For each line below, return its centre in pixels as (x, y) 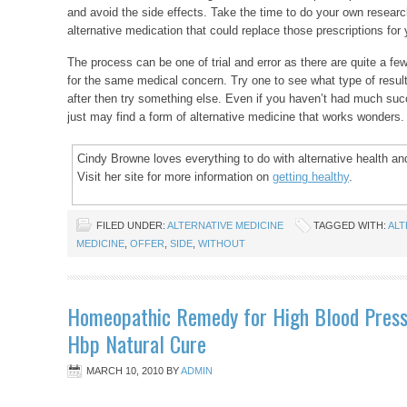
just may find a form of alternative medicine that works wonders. (236, 117)
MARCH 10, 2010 (125, 371)
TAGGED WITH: (351, 225)
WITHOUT (222, 243)
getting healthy (311, 177)
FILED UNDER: (132, 225)
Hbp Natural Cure (137, 343)
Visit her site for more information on (175, 177)
